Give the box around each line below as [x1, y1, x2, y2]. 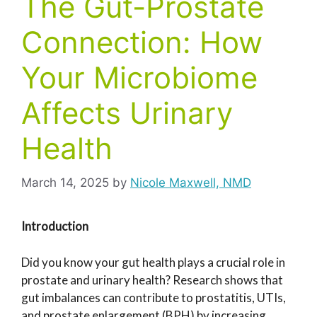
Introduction [21, 219, 88, 234]
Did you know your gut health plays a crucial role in [21, 254, 285, 270]
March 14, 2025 [21, 175, 109, 190]
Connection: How [21, 23, 263, 60]
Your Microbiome [21, 59, 258, 96]
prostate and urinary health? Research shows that [21, 272, 283, 287]
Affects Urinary [21, 94, 233, 131]
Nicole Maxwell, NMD [130, 175, 251, 190]
